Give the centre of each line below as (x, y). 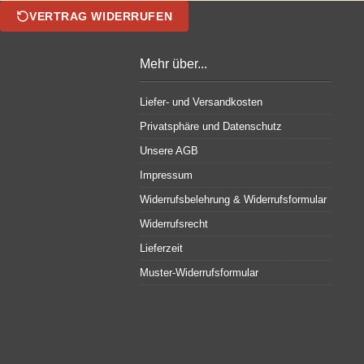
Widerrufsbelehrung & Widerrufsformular (233, 199)
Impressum (166, 175)
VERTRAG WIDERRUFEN (101, 16)
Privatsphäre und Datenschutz (211, 126)
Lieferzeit (161, 248)
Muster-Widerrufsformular (199, 273)
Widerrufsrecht (174, 224)
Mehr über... (173, 64)
